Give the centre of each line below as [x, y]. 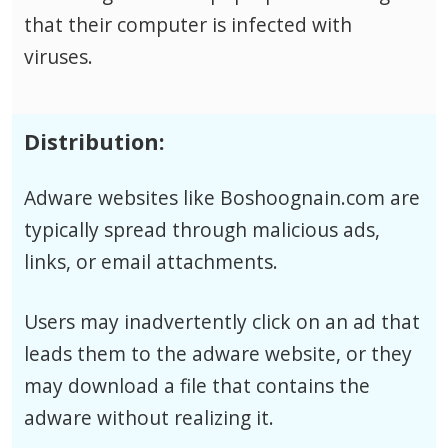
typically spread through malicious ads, [202, 229]
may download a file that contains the [197, 386]
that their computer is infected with [188, 24]
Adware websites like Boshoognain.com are [222, 197]
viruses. [58, 56]
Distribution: [94, 141]
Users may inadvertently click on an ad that [222, 322]
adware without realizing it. [149, 418]
